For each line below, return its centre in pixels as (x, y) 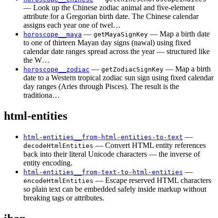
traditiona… (42, 95)
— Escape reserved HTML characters (152, 181)
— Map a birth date (179, 34)
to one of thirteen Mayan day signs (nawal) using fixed (107, 43)
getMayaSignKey (121, 35)
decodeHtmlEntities (58, 146)
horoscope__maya (53, 35)
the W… (36, 60)
